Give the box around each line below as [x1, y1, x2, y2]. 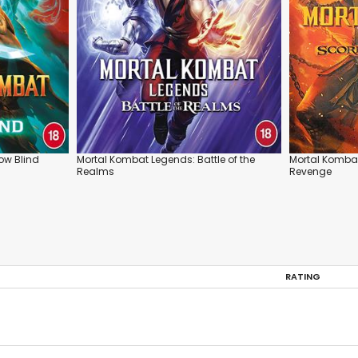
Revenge [289, 165, 332, 179]
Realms [77, 165, 114, 179]
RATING [285, 270, 320, 284]
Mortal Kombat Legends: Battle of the [77, 153, 255, 167]
